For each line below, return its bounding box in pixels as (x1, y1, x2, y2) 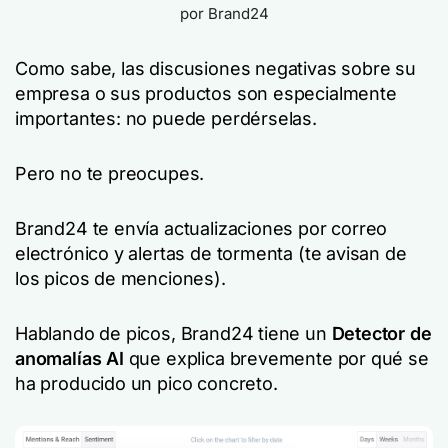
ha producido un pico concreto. (15, 373, 278, 394)
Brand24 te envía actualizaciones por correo (15, 218, 388, 239)
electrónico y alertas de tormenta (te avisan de (15, 243, 407, 264)
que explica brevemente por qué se (123, 348, 429, 369)
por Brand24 (179, 4, 269, 23)
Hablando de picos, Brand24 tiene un (15, 323, 332, 344)
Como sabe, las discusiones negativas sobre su (15, 58, 416, 79)
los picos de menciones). (15, 268, 226, 289)
